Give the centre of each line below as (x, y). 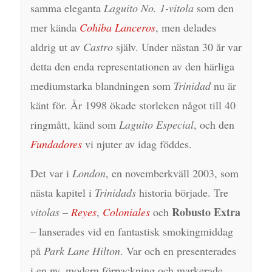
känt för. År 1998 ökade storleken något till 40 (133, 105)
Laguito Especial (156, 125)
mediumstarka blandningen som (102, 86)
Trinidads (115, 192)
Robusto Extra (206, 212)
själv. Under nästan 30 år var (177, 47)
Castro (98, 47)
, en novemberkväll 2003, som (172, 173)
